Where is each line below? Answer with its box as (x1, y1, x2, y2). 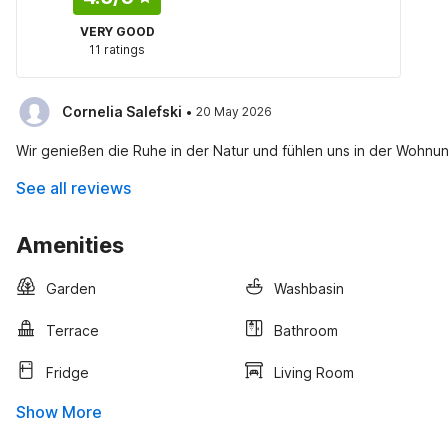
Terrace (46, 321, 99, 339)
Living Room (274, 363, 354, 381)
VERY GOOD (79, 24, 155, 39)
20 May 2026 (196, 104, 272, 119)
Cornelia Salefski (62, 103, 182, 120)
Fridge (46, 363, 89, 381)
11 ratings (89, 42, 146, 57)
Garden (46, 279, 96, 297)
